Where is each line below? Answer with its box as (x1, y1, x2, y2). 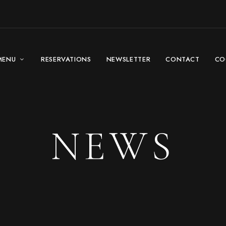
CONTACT (165, 54, 200, 65)
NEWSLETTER (106, 54, 151, 65)
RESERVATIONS (40, 54, 91, 65)
